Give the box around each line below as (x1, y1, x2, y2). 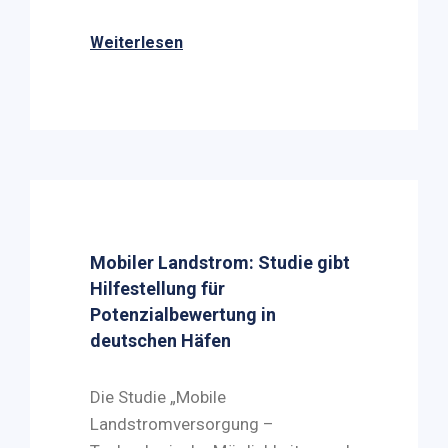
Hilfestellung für (90, 278, 225, 299)
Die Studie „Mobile (90, 387, 226, 407)
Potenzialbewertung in (90, 304, 276, 325)
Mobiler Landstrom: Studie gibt (90, 252, 350, 273)
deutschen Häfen (90, 330, 231, 351)
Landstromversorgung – (90, 414, 274, 434)
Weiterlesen (90, 33, 183, 52)
